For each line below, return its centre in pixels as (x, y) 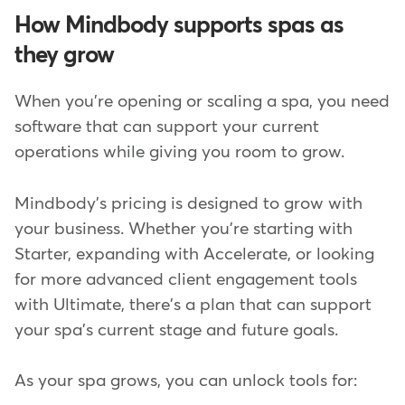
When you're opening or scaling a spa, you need (202, 102)
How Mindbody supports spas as (179, 26)
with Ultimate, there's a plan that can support (193, 305)
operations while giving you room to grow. (179, 153)
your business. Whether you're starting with (184, 229)
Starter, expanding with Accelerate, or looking (194, 254)
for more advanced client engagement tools (186, 279)
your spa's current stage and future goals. (176, 330)
